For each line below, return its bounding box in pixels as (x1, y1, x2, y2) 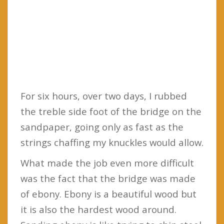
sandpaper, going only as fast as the (20, 120, 183, 133)
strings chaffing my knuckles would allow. (20, 135, 203, 148)
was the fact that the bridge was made (20, 171, 195, 184)
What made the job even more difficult (20, 156, 194, 169)
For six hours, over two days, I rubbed (20, 89, 187, 102)
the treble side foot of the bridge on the (20, 104, 201, 117)
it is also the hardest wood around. (20, 202, 176, 215)
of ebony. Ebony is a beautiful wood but (20, 187, 196, 200)
